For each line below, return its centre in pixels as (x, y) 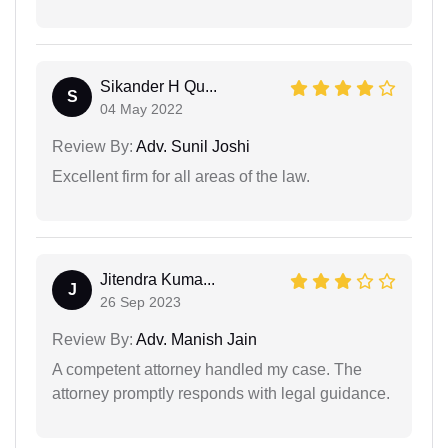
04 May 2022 (141, 108)
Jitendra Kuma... (157, 279)
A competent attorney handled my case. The (207, 369)
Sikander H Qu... (158, 86)
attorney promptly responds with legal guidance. (221, 393)
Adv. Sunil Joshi (191, 146)
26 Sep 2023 (140, 301)
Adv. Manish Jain (195, 339)
